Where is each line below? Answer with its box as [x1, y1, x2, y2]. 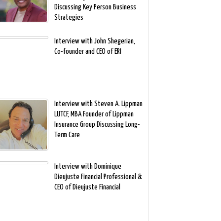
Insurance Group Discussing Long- [54, 121, 140, 129]
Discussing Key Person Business [54, 3, 136, 11]
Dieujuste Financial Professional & [54, 173, 142, 181]
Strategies [54, 14, 83, 22]
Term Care [54, 131, 80, 139]
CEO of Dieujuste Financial [54, 184, 120, 191]
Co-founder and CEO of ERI [54, 48, 121, 56]
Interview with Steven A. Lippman [54, 100, 143, 108]
